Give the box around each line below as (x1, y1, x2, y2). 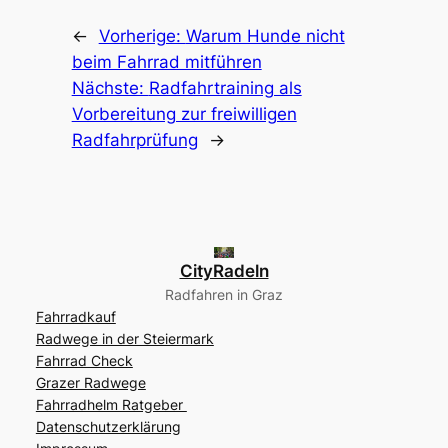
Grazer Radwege (35, 373, 146, 391)
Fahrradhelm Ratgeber (35, 395, 187, 413)
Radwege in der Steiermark (35, 329, 214, 347)
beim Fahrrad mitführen (71, 51, 262, 72)
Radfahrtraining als (148, 77, 302, 98)
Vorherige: (98, 25, 186, 46)
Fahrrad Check (35, 351, 133, 369)
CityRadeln (179, 260, 269, 281)
